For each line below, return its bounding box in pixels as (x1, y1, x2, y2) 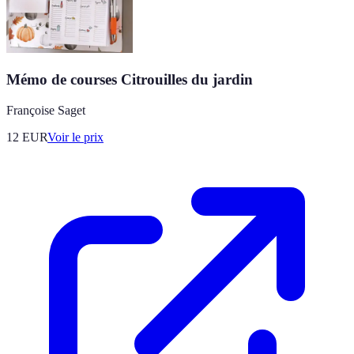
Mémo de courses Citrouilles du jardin (6, 71, 253, 88)
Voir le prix (47, 130, 104, 144)
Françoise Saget (6, 103, 85, 117)
